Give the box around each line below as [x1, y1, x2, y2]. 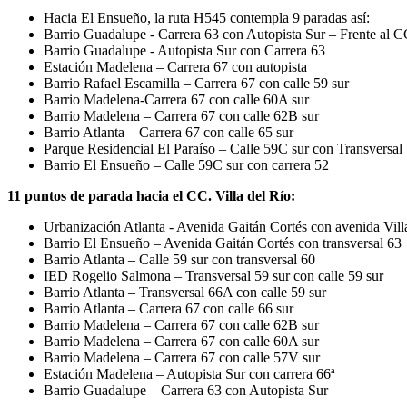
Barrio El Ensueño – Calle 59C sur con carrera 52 [44, 156, 329, 173]
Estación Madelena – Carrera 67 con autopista [44, 58, 307, 74]
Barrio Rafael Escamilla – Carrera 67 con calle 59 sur [44, 74, 349, 91]
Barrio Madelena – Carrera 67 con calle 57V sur [44, 349, 320, 365]
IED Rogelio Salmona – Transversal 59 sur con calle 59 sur [44, 267, 383, 283]
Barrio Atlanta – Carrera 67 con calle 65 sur [44, 124, 293, 140]
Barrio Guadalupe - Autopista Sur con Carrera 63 [44, 42, 325, 58]
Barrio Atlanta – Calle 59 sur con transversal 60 [44, 251, 315, 267]
